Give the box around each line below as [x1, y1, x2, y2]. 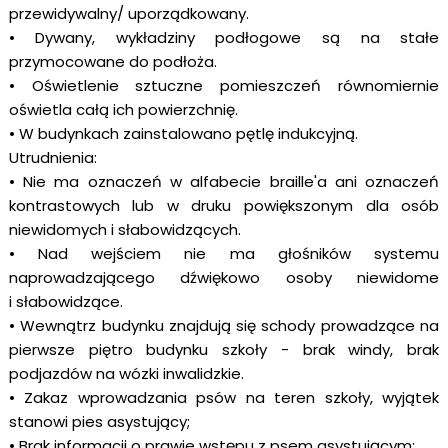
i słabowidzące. [8, 291, 123, 312]
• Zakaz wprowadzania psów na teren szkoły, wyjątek [8, 387, 440, 408]
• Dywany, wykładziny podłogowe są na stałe [8, 27, 440, 48]
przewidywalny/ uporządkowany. [8, 3, 249, 24]
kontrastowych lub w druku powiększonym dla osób [8, 195, 440, 216]
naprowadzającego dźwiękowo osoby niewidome [8, 267, 440, 288]
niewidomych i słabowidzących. [8, 219, 241, 240]
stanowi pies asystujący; [8, 411, 190, 432]
